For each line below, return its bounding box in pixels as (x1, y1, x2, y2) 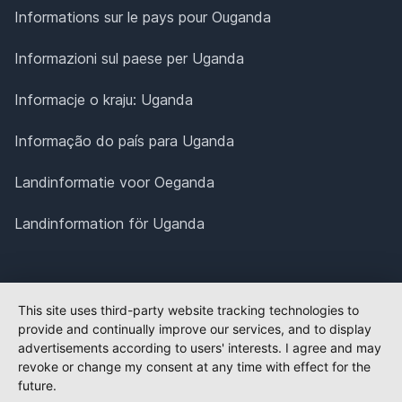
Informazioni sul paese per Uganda (14, 49, 244, 68)
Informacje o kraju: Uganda (14, 91, 193, 109)
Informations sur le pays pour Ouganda (14, 8, 271, 27)
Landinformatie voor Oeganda (14, 173, 214, 192)
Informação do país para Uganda (14, 132, 234, 151)
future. (18, 378, 57, 393)
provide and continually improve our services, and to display (18, 321, 371, 336)
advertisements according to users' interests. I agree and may (18, 340, 381, 355)
